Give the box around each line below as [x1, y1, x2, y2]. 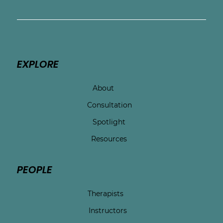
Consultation [87, 101, 132, 110]
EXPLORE [16, 57, 59, 72]
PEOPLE [16, 163, 52, 177]
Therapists [88, 189, 124, 199]
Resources [91, 134, 127, 144]
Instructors [88, 206, 127, 216]
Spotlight [92, 117, 125, 127]
